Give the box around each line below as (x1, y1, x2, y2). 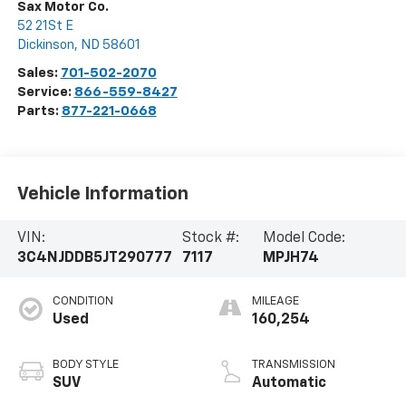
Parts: (16, 104, 62, 119)
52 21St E (16, 19, 73, 34)
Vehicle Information (16, 184, 188, 203)
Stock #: (181, 231, 239, 246)
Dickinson (16, 38, 74, 53)
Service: (16, 85, 74, 100)
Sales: (16, 66, 61, 81)
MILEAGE (252, 295, 299, 308)
